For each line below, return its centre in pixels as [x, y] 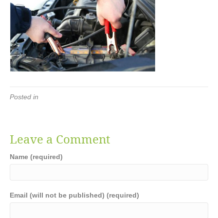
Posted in [24, 97]
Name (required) [36, 157]
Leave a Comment [60, 139]
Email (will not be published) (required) [74, 195]
